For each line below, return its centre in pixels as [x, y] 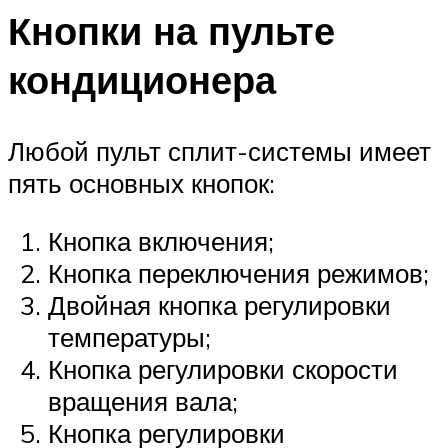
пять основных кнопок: [141, 183]
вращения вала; [143, 400]
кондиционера [142, 79]
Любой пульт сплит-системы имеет [219, 151]
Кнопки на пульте [171, 30]
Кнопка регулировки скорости [223, 368]
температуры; [129, 336]
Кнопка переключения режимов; [238, 272]
